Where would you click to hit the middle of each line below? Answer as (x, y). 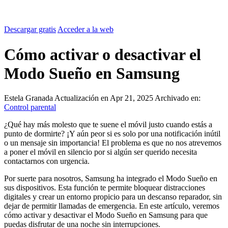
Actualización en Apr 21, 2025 (105, 98)
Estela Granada (29, 98)
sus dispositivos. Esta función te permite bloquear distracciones (105, 188)
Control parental (30, 107)
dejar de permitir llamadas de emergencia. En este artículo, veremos (112, 206)
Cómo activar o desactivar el (103, 54)
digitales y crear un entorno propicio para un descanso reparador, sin (113, 197)
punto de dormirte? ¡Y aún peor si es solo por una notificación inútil (112, 134)
